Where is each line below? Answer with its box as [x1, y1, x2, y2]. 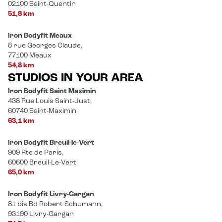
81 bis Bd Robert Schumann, [8, 201, 103, 208]
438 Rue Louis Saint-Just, [8, 98, 92, 105]
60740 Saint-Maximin [8, 108, 76, 115]
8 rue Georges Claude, [8, 42, 83, 50]
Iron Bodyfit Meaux [8, 32, 72, 40]
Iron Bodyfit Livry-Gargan [8, 191, 94, 198]
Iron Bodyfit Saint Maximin [8, 88, 96, 95]
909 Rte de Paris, [8, 149, 64, 157]
